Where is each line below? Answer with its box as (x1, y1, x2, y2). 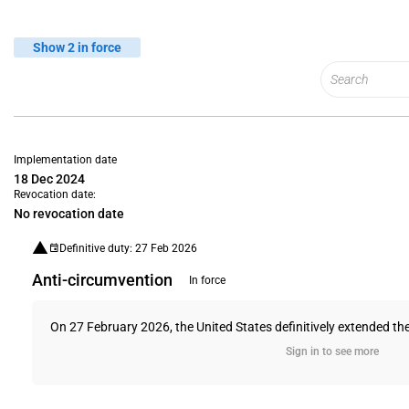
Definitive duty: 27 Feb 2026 (59, 241, 197, 255)
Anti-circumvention (32, 270, 173, 289)
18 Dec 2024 (14, 172, 85, 186)
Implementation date (14, 153, 117, 166)
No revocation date (14, 206, 124, 221)
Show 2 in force (33, 39, 121, 55)
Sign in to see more (285, 345, 379, 358)
